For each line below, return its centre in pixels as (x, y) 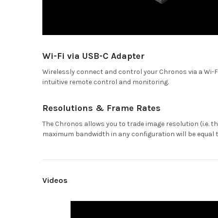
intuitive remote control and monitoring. (105, 82)
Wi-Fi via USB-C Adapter (93, 56)
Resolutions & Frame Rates (101, 108)
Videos (55, 180)
